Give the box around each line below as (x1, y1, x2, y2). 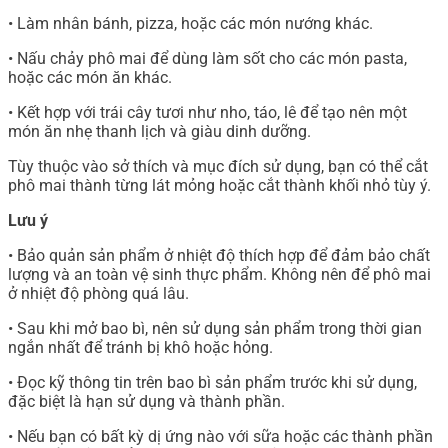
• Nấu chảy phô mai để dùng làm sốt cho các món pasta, (8, 49, 407, 69)
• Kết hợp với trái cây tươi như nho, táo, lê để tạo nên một (8, 103, 407, 123)
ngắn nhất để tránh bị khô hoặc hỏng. (8, 338, 273, 358)
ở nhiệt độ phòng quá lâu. (8, 284, 189, 304)
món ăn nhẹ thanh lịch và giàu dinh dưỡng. (8, 122, 311, 142)
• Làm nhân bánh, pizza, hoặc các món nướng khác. (8, 14, 373, 34)
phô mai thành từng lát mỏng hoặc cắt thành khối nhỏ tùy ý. (8, 176, 431, 196)
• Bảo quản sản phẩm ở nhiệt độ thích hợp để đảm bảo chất (8, 246, 430, 266)
